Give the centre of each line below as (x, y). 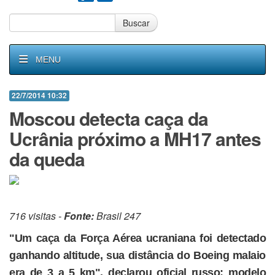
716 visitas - (37, 216)
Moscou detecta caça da (109, 118)
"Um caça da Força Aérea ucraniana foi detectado (137, 238)
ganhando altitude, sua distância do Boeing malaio (137, 255)
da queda (47, 159)
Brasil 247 (117, 216)
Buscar (136, 23)
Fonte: (79, 216)
